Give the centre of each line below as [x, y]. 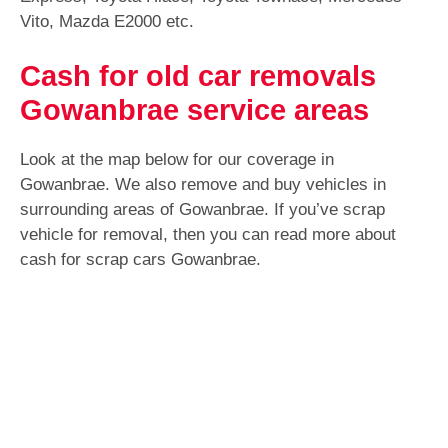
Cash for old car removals [198, 76]
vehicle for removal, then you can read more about [208, 235]
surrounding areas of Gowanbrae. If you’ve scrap [202, 210]
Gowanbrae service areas [194, 110]
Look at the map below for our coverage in [177, 160]
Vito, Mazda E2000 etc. [107, 21]
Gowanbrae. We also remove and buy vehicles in [203, 185]
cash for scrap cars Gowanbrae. [140, 260]
